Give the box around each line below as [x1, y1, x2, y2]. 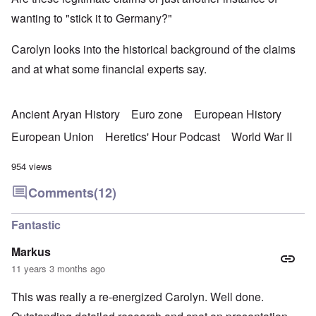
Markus [11, 243, 51, 260]
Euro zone [131, 106, 183, 123]
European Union [11, 128, 94, 145]
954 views [11, 159, 52, 174]
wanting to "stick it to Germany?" [11, 10, 172, 27]
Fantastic [11, 217, 61, 233]
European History [194, 106, 281, 123]
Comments [28, 183, 94, 202]
